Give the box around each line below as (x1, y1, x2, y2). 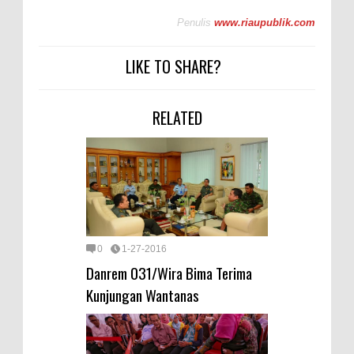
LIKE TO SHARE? (125, 54, 221, 78)
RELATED (152, 105, 202, 130)
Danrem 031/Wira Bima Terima (86, 261, 252, 284)
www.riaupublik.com (214, 16, 315, 28)
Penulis (177, 16, 211, 28)
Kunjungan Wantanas (86, 283, 199, 306)
